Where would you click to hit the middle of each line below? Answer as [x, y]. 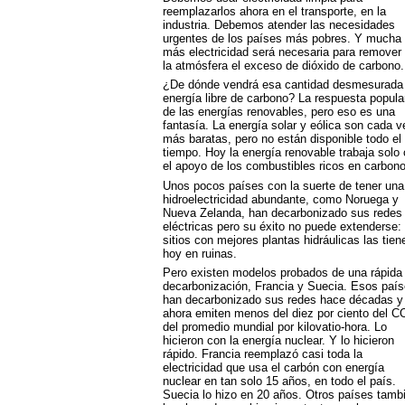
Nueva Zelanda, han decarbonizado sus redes [282, 212]
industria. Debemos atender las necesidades [278, 24]
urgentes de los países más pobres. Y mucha [282, 38]
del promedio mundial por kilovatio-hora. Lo [274, 327]
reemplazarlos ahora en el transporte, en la [274, 11]
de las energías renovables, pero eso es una [278, 112]
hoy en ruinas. [199, 253]
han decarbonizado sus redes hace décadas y [283, 300]
